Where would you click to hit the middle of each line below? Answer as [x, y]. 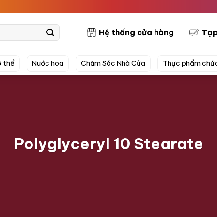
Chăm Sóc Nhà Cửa [113, 63]
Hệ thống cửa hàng [136, 32]
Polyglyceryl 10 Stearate [108, 144]
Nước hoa [48, 63]
